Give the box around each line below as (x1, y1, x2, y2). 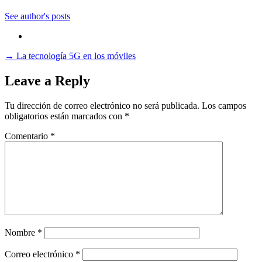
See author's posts (5, 11, 70, 22)
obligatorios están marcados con (5, 111, 125, 121)
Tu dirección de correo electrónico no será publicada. (5, 101, 199, 111)
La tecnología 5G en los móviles (16, 51, 136, 61)
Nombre (5, 227, 37, 237)
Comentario (5, 131, 50, 141)
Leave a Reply (5, 73, 90, 89)
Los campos (202, 101, 246, 111)
